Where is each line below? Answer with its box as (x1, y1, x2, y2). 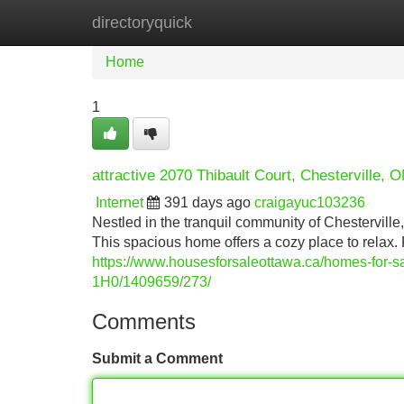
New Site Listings (185, 14, 297, 30)
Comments (92, 309, 196, 334)
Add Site (324, 14, 379, 30)
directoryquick (92, 14, 192, 32)
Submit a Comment (92, 351, 223, 366)
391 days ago (164, 195, 251, 210)
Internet (96, 195, 143, 210)
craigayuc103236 (254, 195, 365, 210)
